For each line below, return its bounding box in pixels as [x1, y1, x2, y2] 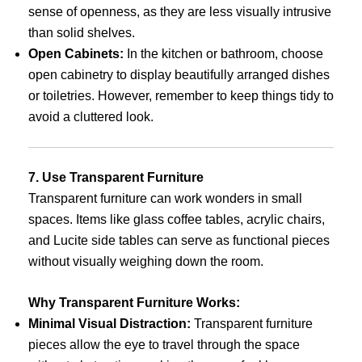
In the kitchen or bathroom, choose [124, 46, 323, 61]
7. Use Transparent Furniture [28, 170, 204, 184]
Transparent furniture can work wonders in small [28, 191, 302, 205]
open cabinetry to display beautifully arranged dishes [28, 67, 330, 82]
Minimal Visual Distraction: [28, 317, 191, 331]
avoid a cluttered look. [28, 109, 154, 124]
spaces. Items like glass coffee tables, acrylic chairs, [28, 212, 325, 226]
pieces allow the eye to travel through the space [28, 338, 300, 352]
